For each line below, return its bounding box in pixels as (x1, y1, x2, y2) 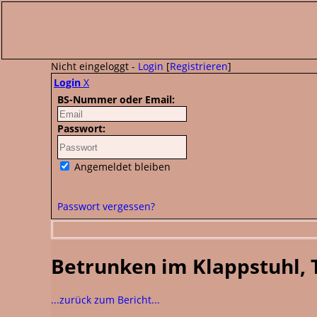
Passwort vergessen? (57, 200, 155, 213)
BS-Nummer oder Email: (57, 93, 175, 106)
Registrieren (170, 59, 228, 73)
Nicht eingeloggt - (51, 59, 138, 73)
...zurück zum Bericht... (51, 292, 160, 306)
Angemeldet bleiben (71, 160, 171, 173)
